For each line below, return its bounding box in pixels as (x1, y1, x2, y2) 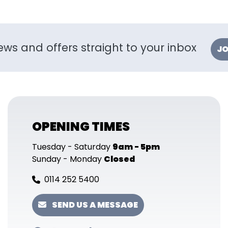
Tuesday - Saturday (32, 141, 112, 153)
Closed (104, 153, 135, 165)
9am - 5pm (112, 141, 160, 153)
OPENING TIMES (32, 118, 130, 135)
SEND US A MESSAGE (50, 199, 138, 211)
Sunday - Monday (32, 153, 104, 165)
